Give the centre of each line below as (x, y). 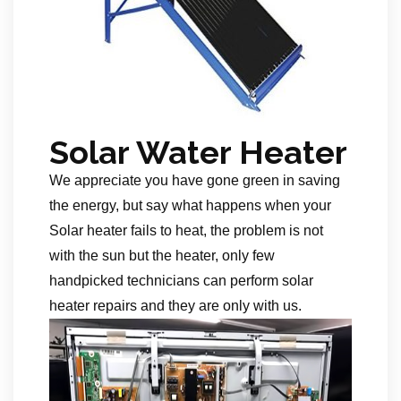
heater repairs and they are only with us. (175, 305)
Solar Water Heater (198, 152)
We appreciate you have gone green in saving (195, 180)
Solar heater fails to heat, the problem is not (186, 230)
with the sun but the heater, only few (162, 255)
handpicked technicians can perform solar (181, 280)
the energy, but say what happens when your (190, 205)
